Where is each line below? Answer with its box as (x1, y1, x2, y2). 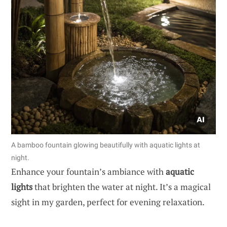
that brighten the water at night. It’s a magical (32, 180, 211, 193)
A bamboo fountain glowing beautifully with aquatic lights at (11, 140, 200, 149)
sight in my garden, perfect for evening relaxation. (11, 196, 205, 208)
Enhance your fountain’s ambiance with (11, 165, 166, 177)
